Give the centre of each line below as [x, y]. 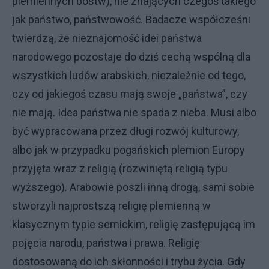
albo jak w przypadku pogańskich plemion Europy [128, 150]
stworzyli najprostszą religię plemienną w [111, 206]
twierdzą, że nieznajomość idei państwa [107, 38]
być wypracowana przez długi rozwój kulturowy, [125, 131]
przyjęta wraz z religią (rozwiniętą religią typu [120, 168]
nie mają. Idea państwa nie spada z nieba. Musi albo [134, 113]
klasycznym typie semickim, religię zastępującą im [134, 224]
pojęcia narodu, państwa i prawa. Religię [106, 243]
